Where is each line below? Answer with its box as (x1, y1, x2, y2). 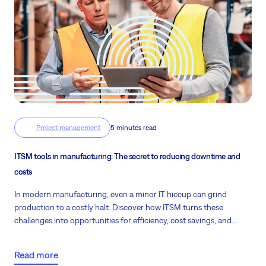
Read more (14, 249, 58, 260)
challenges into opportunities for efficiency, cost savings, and (14, 216, 232, 226)
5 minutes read (110, 123, 157, 132)
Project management (36, 123, 100, 132)
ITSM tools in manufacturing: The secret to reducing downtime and (14, 151, 240, 161)
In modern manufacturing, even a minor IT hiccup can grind (14, 189, 227, 199)
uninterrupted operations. (14, 229, 107, 239)
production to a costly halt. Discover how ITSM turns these (14, 202, 223, 213)
